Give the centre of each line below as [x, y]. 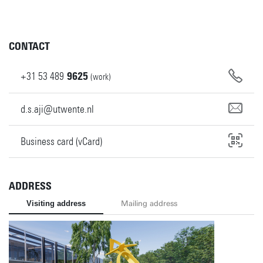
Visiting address [56, 203]
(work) [101, 77]
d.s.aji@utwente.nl [57, 109]
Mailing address [149, 203]
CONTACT [29, 46]
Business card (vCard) [61, 141]
